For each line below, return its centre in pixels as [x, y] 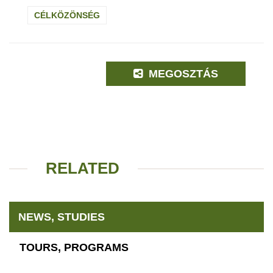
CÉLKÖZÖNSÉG [67, 16]
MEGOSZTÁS [182, 74]
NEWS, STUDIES [62, 217]
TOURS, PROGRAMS [74, 248]
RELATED [83, 168]
